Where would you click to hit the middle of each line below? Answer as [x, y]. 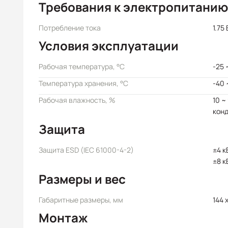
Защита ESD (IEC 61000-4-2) [86, 150]
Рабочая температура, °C [82, 66]
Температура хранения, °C [83, 83]
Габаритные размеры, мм [81, 200]
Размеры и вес [82, 179]
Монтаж [63, 218]
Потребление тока [70, 28]
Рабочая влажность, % [77, 100]
